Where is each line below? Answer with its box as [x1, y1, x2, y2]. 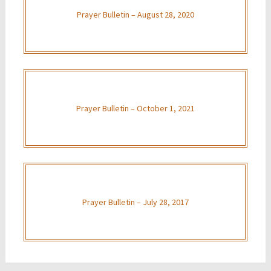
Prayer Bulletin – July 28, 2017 [82, 196, 189, 207]
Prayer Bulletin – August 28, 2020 [76, 8, 194, 20]
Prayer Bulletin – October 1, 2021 [76, 102, 195, 114]
